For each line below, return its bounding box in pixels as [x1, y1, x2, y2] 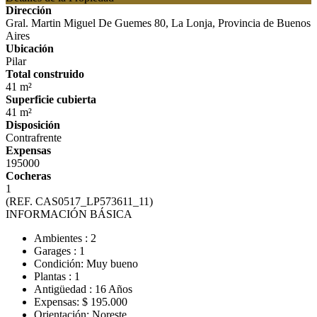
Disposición [6, 119, 60, 131]
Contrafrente [6, 132, 62, 144]
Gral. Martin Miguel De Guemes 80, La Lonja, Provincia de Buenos [6, 17, 311, 29]
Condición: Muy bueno [34, 258, 138, 270]
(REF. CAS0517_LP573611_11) [6, 195, 153, 207]
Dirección [6, 4, 52, 16]
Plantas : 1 [34, 270, 80, 282]
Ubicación [6, 42, 54, 54]
